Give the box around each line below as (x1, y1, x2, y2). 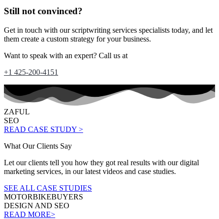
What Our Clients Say (4, 142, 72, 150)
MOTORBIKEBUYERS (4, 193, 83, 201)
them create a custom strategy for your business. (4, 34, 151, 43)
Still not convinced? (4, 6, 83, 17)
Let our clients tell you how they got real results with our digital (4, 158, 199, 167)
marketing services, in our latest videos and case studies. (4, 167, 176, 175)
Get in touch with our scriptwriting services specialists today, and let (4, 25, 213, 34)
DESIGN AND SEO (4, 201, 69, 210)
